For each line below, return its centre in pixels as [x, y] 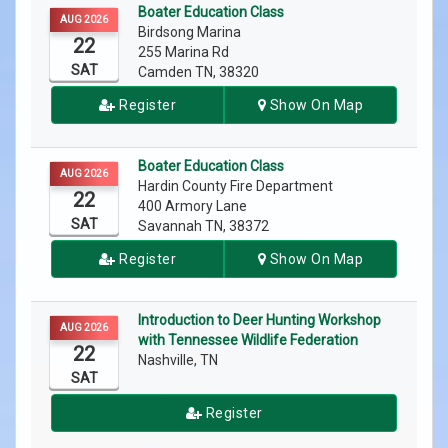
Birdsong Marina [191, 32]
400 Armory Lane [192, 206]
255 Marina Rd [183, 52]
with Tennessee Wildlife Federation [249, 340]
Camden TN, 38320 [198, 72]
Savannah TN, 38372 [203, 226]
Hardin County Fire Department [237, 186]
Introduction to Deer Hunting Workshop [259, 320]
